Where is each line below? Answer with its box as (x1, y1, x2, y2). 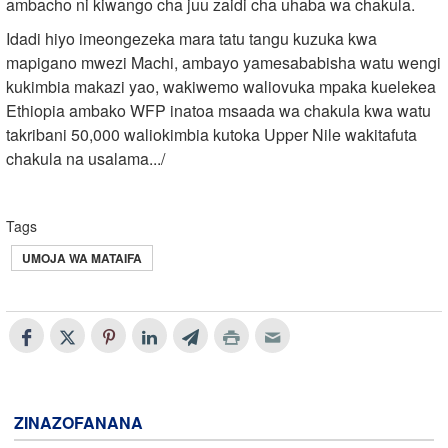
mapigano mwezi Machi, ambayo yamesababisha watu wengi (6, 50, 441, 74)
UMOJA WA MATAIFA (22, 248, 142, 267)
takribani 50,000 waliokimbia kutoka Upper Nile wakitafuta (6, 122, 417, 146)
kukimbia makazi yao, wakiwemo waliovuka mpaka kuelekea (6, 74, 436, 98)
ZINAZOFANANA (14, 410, 143, 434)
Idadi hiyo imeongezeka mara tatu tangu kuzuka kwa (6, 26, 377, 50)
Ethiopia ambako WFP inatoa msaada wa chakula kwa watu (6, 98, 431, 122)
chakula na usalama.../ (6, 146, 165, 170)
